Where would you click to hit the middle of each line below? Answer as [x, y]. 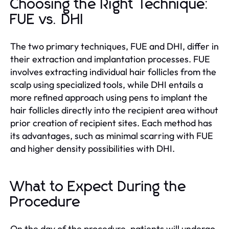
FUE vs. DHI [47, 20]
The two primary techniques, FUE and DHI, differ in [114, 46]
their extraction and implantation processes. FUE [110, 59]
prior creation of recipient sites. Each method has [111, 123]
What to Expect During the [98, 187]
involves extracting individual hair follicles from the [113, 72]
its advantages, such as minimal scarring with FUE [112, 135]
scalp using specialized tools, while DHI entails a [107, 84]
